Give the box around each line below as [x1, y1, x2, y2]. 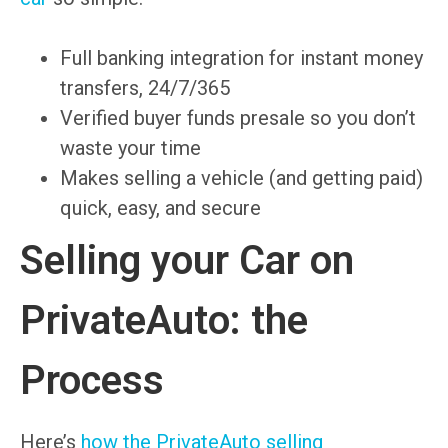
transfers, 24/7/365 [60, 76, 230, 101]
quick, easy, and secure [60, 196, 261, 221]
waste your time [60, 136, 201, 161]
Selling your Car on [20, 237, 354, 285]
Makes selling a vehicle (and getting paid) [60, 166, 423, 191]
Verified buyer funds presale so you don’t [60, 106, 416, 131]
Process [20, 357, 164, 405]
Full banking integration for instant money [60, 46, 423, 71]
